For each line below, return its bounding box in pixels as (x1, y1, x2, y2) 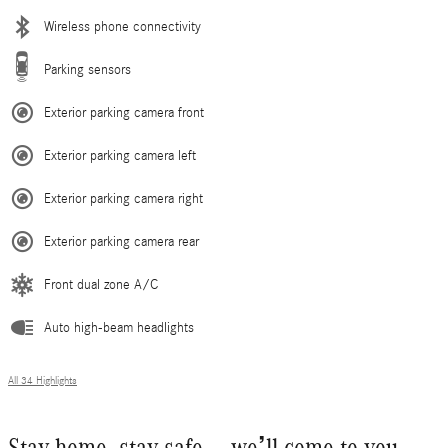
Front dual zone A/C (44, 277, 158, 294)
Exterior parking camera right (44, 191, 203, 208)
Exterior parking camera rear (44, 234, 199, 251)
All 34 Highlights (8, 375, 77, 388)
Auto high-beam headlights (44, 320, 194, 337)
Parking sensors (44, 62, 131, 79)
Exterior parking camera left (44, 148, 196, 165)
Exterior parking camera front (44, 105, 204, 122)
